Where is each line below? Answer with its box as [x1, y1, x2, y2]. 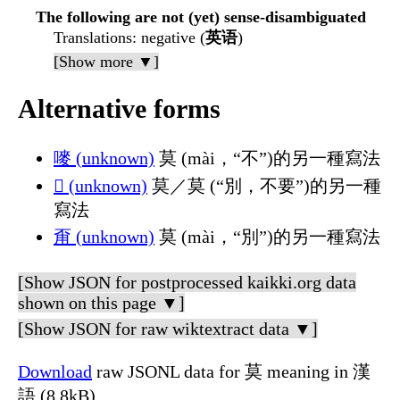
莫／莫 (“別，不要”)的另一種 [147, 176, 381, 196]
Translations [54, 29, 132, 47]
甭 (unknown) [54, 227, 154, 247]
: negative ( [132, 29, 205, 47]
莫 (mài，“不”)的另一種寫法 [154, 148, 380, 169]
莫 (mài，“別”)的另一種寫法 [154, 227, 380, 247]
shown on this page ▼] [18, 293, 185, 313]
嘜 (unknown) [54, 148, 154, 169]
